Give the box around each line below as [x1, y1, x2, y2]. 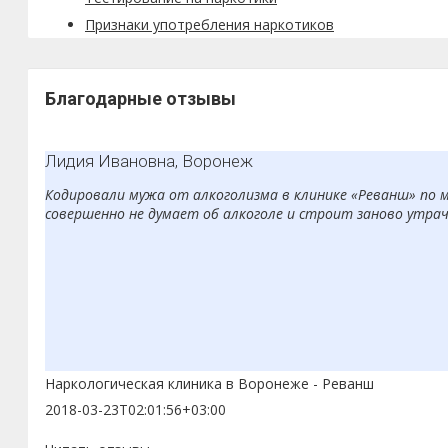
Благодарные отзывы [45, 87, 236, 109]
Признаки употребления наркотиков [85, 14, 334, 34]
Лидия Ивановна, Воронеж [45, 150, 253, 171]
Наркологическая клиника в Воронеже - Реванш [45, 373, 374, 393]
